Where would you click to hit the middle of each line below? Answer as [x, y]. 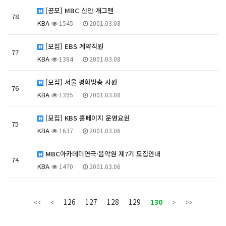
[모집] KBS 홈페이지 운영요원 [87, 118]
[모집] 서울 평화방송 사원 [80, 82]
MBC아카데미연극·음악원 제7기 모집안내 [102, 154]
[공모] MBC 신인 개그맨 [78, 10]
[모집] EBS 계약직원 [73, 46]
